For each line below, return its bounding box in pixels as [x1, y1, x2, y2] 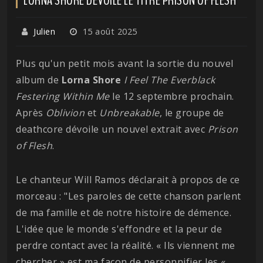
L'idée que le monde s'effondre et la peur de [16, 222, 222, 235]
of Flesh [16, 139, 52, 152]
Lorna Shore [61, 73, 121, 86]
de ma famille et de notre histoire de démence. [16, 205, 231, 219]
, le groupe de [159, 106, 224, 119]
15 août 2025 [80, 25, 137, 37]
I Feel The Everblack [123, 73, 215, 86]
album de [16, 73, 62, 86]
